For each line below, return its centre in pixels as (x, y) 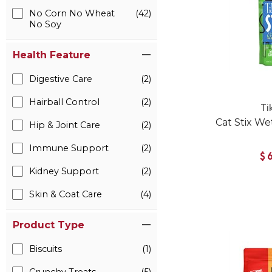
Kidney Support (64, 171)
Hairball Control (64, 102)
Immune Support (69, 148)
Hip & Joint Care (65, 125)
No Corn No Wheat (72, 13)
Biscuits (46, 249)
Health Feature (52, 55)
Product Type (49, 225)
